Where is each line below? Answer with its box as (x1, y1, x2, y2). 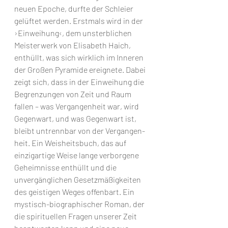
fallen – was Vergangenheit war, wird (14, 101, 140, 111)
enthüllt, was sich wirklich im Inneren (14, 52, 145, 62)
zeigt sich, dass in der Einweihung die (14, 76, 146, 87)
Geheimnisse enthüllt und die (14, 162, 118, 172)
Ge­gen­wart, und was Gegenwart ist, (14, 113, 138, 123)
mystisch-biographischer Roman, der (14, 198, 146, 209)
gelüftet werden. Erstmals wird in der (14, 15, 145, 25)
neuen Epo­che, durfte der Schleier (14, 3, 135, 13)
